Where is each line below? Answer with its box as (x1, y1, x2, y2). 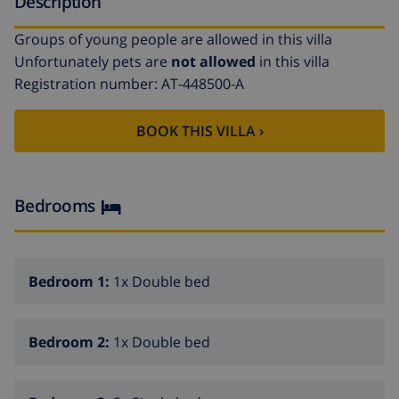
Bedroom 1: (28, 272, 113, 292)
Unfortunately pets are (14, 52, 171, 72)
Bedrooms (14, 193, 95, 218)
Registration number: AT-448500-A (14, 74, 244, 94)
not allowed (171, 52, 256, 72)
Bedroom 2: (28, 332, 113, 353)
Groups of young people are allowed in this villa (14, 29, 332, 50)
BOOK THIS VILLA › (135, 121, 264, 142)
